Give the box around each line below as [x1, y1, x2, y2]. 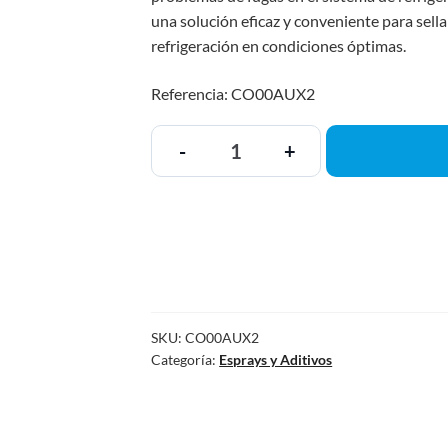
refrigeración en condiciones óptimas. [151, 36, 407, 56]
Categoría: [151, 350, 220, 368]
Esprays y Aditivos [219, 350, 333, 368]
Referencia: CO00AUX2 [151, 83, 316, 103]
